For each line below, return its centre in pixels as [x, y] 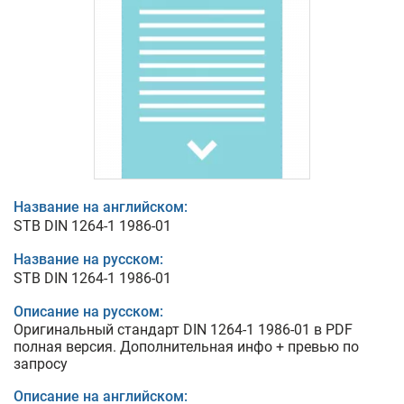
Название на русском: [88, 259]
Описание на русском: [88, 312]
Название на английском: [101, 207]
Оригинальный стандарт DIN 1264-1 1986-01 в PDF [183, 330]
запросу [41, 364]
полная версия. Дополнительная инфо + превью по [186, 347]
